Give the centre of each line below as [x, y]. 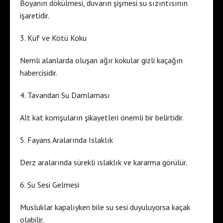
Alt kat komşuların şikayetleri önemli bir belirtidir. [102, 117]
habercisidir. [39, 72]
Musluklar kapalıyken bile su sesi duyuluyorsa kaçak [105, 207]
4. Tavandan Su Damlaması [65, 95]
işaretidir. [35, 15]
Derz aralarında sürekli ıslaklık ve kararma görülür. [104, 162]
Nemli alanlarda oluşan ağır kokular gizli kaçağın [101, 60]
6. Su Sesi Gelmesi [50, 184]
